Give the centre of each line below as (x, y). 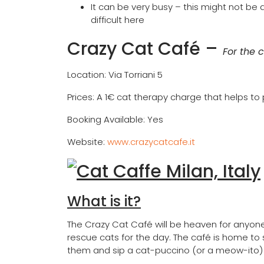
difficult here (118, 19)
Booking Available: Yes (115, 119)
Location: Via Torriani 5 (115, 74)
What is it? (104, 202)
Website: (87, 141)
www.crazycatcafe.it (151, 141)
